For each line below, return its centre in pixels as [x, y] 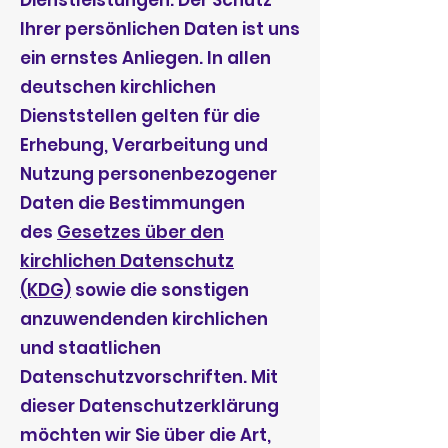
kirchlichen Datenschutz [127, 261]
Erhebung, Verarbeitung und [144, 145]
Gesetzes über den [140, 232]
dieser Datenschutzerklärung [149, 406]
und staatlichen [90, 348]
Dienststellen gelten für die [140, 116]
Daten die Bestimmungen [132, 203]
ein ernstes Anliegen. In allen [145, 58]
